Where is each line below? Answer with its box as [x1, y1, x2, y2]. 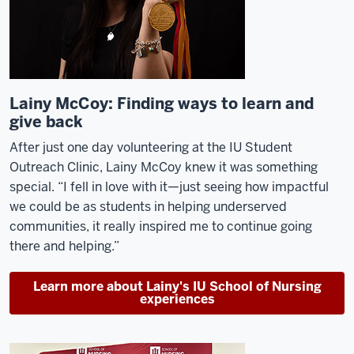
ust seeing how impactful [183, 179, 329, 195]
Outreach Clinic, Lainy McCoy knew [9, 159, 219, 175]
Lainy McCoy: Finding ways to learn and [9, 93, 314, 114]
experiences [139, 291, 215, 307]
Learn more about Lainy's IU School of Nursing [32, 278, 322, 295]
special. [9, 179, 58, 195]
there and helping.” [9, 238, 119, 254]
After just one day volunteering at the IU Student [9, 139, 292, 156]
